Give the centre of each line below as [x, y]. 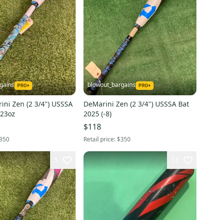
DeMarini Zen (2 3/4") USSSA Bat [136, 104]
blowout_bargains [111, 85]
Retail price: [100, 139]
